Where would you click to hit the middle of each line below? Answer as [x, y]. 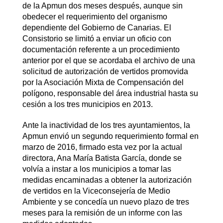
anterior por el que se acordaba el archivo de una [109, 60]
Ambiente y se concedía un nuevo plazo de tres [106, 202]
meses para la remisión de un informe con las [102, 213]
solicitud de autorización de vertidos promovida [105, 71]
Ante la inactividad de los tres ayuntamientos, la [106, 125]
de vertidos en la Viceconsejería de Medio [96, 191]
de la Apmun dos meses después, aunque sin [102, 5]
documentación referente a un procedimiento [101, 49]
